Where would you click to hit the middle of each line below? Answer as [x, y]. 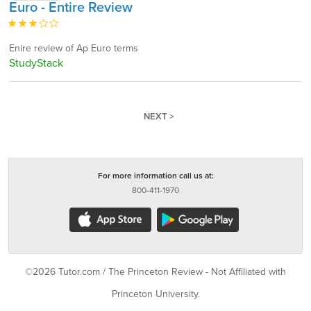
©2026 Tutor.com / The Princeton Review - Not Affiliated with [155, 272]
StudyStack [36, 63]
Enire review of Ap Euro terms [74, 48]
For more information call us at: [155, 176]
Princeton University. [155, 294]
